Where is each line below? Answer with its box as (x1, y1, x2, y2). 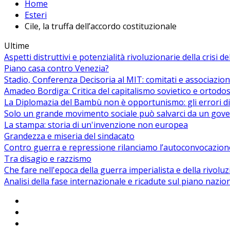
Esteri (25, 9, 47, 21)
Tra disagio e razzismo (4, 153, 91, 165)
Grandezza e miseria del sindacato (4, 130, 135, 142)
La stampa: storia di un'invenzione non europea (4, 119, 188, 131)
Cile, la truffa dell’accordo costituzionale (25, 21, 177, 32)
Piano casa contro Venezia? (4, 63, 109, 74)
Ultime (4, 40, 29, 52)
